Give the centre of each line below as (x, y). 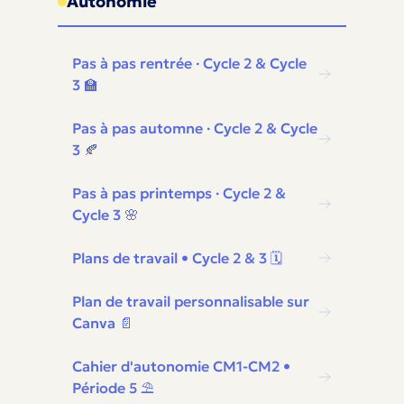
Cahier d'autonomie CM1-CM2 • (181, 366)
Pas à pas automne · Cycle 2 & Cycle (195, 128)
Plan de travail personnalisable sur (191, 301)
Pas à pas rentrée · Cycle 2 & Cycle (189, 63)
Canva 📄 (103, 323)
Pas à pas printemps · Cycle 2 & (179, 193)
